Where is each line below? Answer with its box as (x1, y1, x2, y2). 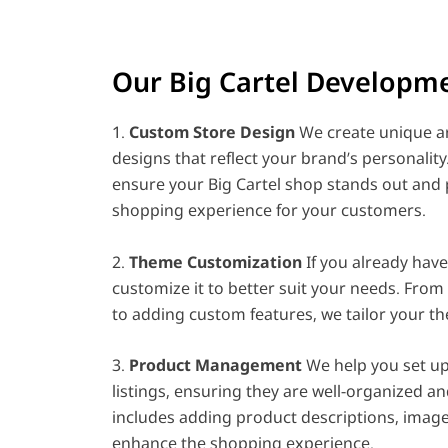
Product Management (129, 354, 302, 377)
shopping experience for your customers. (112, 199, 426, 222)
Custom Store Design (125, 121, 295, 144)
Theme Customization (129, 250, 302, 273)
